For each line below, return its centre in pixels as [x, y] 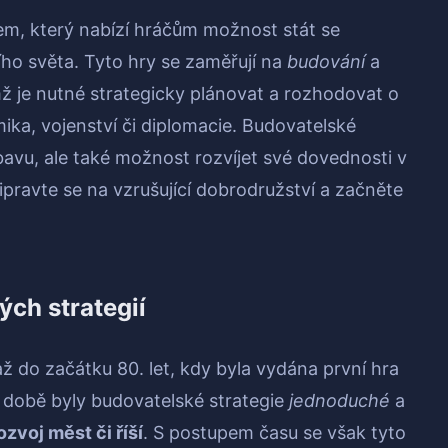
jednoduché [339, 401]
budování [326, 62]
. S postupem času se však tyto [274, 433]
